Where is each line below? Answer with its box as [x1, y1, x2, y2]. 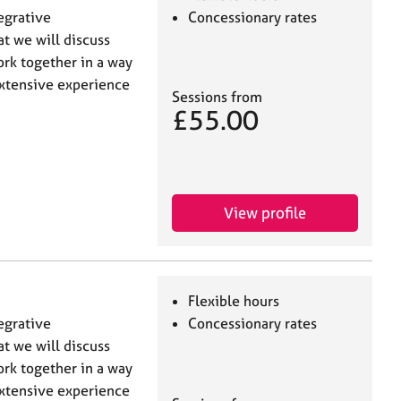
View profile [224, 203, 306, 223]
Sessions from [172, 88, 262, 107]
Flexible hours [188, 292, 280, 311]
